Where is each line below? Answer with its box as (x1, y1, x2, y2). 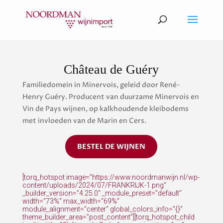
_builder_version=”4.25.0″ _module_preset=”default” (22, 189, 182, 198)
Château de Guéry (64, 62, 159, 77)
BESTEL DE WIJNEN (77, 142, 146, 152)
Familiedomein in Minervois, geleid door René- (22, 80, 180, 90)
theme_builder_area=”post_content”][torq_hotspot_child (22, 213, 195, 222)
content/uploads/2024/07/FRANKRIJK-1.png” (22, 181, 166, 190)
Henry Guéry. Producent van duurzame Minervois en (22, 92, 199, 102)
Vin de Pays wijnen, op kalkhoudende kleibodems (22, 104, 189, 114)
